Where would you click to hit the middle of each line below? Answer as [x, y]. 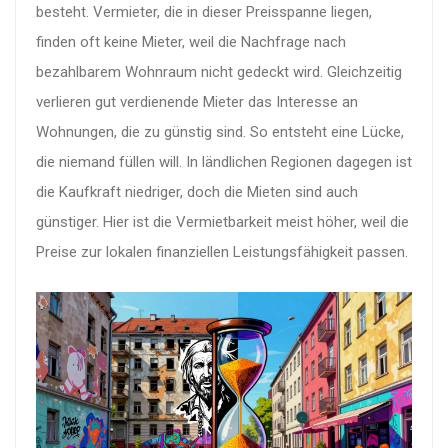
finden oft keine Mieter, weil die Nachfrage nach [191, 42]
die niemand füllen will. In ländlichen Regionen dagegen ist [224, 162]
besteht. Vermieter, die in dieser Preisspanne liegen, [204, 12]
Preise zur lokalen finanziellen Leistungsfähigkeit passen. [222, 252]
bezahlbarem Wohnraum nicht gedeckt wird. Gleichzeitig [219, 72]
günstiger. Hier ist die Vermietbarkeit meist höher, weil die [222, 222]
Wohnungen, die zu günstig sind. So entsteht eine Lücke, [220, 132]
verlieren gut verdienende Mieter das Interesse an [197, 102]
